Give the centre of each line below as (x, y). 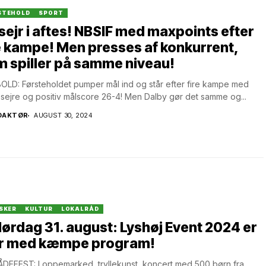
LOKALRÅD (80, 208)
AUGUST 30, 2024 (63, 115)
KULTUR (39, 208)
